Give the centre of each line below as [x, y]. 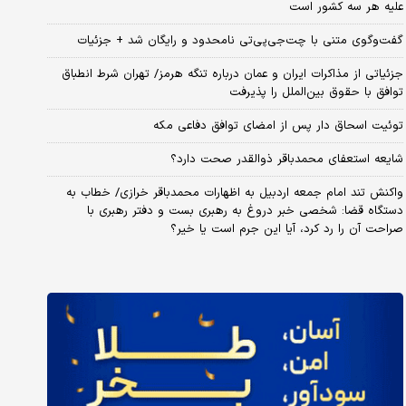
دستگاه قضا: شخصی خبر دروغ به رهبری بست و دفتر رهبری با [245, 211]
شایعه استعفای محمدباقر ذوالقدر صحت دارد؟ [286, 159]
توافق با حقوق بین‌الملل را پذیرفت [316, 92]
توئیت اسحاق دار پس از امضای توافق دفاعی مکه [278, 126]
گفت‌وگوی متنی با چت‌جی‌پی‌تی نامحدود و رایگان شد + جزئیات [240, 40]
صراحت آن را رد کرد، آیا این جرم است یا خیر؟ [286, 229]
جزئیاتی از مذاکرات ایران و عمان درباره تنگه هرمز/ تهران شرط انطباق [232, 74]
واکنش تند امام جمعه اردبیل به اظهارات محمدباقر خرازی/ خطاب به [234, 193]
